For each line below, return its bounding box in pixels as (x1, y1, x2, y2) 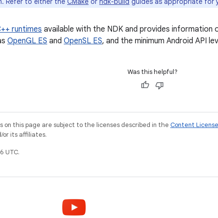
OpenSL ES (64, 36, 102, 46)
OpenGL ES (7, 36, 47, 46)
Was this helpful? (127, 68, 178, 76)
